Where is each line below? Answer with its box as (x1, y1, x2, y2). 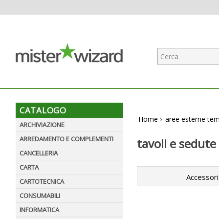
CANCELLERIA (20, 149, 58, 157)
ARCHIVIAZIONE (20, 120, 65, 129)
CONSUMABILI (20, 191, 60, 200)
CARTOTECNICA (20, 177, 64, 186)
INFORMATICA (20, 205, 59, 214)
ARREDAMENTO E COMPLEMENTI (20, 134, 113, 143)
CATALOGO (20, 105, 66, 116)
